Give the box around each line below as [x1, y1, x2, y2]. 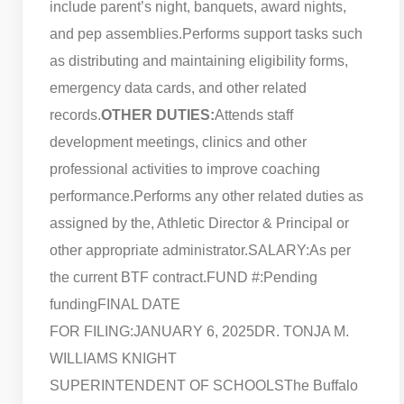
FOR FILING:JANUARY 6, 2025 [50, 323, 254, 339]
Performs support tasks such [182, 25, 363, 41]
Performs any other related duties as [133, 188, 363, 204]
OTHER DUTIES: [101, 106, 215, 123]
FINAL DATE [97, 296, 180, 312]
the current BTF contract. [50, 269, 207, 285]
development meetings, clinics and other [50, 133, 307, 150]
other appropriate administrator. [50, 242, 248, 258]
